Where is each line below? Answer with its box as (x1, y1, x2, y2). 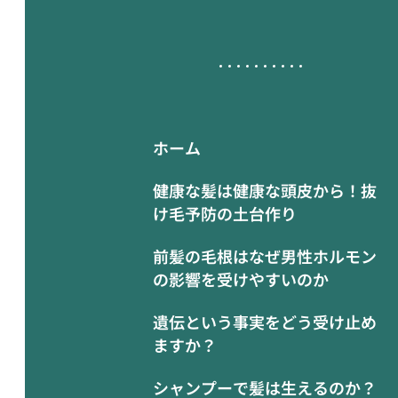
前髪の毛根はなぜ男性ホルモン (153, 244, 377, 267)
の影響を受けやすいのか (153, 267, 329, 291)
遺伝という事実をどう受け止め (153, 310, 377, 333)
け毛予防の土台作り (153, 202, 297, 225)
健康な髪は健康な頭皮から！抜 (153, 179, 377, 202)
